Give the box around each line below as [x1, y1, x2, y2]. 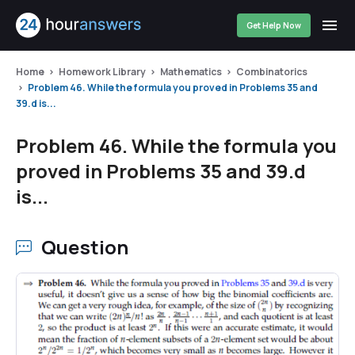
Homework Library [59, 65, 146, 78]
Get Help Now [246, 20, 301, 31]
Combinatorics [236, 65, 307, 78]
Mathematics [160, 65, 222, 78]
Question [41, 234, 129, 260]
